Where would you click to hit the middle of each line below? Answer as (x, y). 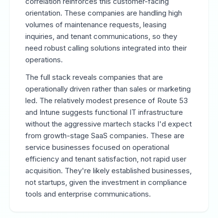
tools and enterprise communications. (88, 194)
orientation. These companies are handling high (104, 13)
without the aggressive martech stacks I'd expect (109, 124)
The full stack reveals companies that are (94, 77)
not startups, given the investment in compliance (106, 182)
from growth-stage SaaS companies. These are (105, 136)
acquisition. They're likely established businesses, (109, 171)
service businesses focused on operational (97, 147)
